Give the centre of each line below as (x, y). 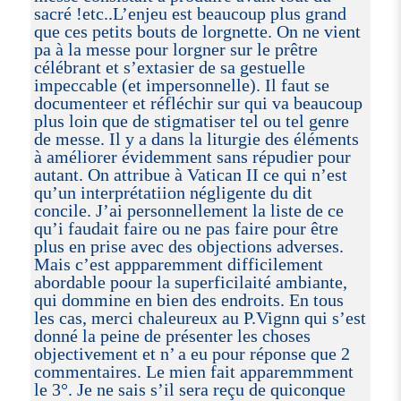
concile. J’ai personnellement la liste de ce (188, 210)
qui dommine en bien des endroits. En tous (188, 299)
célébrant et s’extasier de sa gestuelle (169, 67)
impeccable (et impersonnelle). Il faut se (181, 85)
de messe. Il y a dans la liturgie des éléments (196, 138)
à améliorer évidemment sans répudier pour (192, 156)
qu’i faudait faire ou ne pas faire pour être (186, 228)
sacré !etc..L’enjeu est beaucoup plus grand (190, 13)
